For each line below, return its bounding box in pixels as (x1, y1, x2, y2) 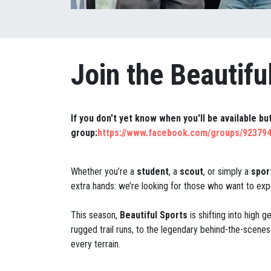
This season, (71, 209, 120, 221)
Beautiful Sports (120, 209, 188, 221)
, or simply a (203, 166, 251, 178)
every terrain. (71, 238, 120, 250)
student (137, 166, 169, 178)
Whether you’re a (71, 166, 137, 178)
